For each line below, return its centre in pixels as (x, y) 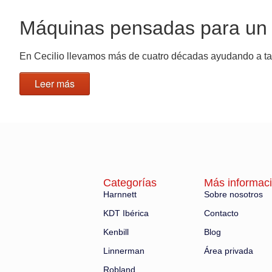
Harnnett (120, 194)
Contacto (222, 213)
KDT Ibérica (126, 213)
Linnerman (124, 250)
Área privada (229, 250)
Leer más (55, 84)
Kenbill (116, 232)
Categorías (130, 182)
